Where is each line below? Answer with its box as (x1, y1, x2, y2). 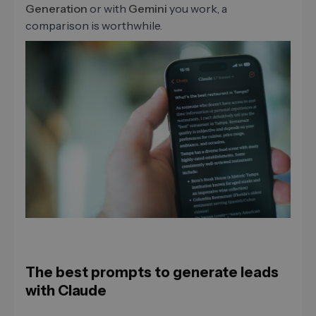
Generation (25, 1, 87, 16)
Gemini (128, 1, 167, 16)
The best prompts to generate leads (25, 263, 279, 281)
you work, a (167, 1, 227, 16)
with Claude (25, 281, 107, 299)
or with (87, 1, 128, 16)
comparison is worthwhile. (25, 18, 162, 33)
